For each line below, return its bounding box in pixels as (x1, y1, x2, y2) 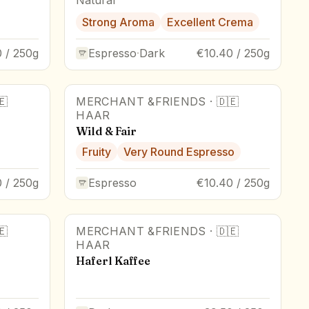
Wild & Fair (76, 123, 137, 138)
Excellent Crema (167, 14, 254, 29)
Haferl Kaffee (76, 253, 151, 268)
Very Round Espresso (123, 144, 235, 159)
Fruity (82, 144, 112, 159)
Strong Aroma (82, 14, 155, 29)
